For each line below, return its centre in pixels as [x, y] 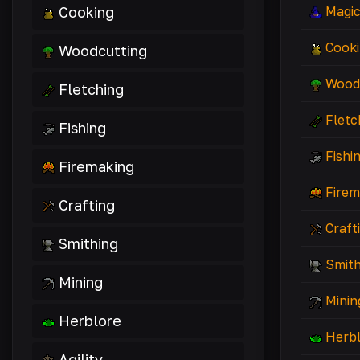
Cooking [86, 12]
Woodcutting [103, 51]
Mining [81, 282]
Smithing [88, 243]
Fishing [82, 128]
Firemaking [96, 166]
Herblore [90, 321]
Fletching [91, 89]
